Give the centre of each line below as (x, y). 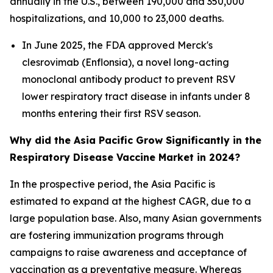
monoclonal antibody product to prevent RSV (129, 79)
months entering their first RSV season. (112, 113)
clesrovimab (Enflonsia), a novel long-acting (126, 62)
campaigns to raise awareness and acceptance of (128, 252)
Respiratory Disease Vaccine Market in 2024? (125, 157)
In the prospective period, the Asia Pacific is (112, 184)
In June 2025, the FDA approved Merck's (117, 45)
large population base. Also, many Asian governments (136, 218)
